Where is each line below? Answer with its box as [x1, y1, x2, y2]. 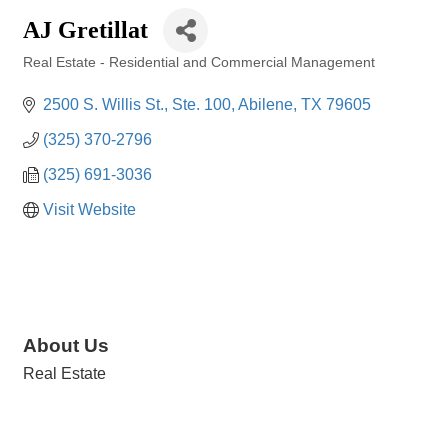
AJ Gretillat [23, 17, 148, 43]
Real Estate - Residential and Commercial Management [23, 55, 375, 70]
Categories [22, 69, 88, 84]
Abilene [238, 96, 293, 113]
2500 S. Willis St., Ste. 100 [43, 96, 231, 113]
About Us [23, 335, 109, 357]
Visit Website [43, 201, 136, 218]
